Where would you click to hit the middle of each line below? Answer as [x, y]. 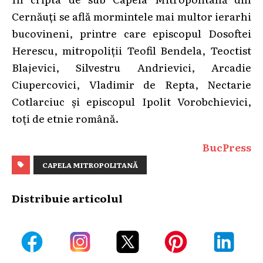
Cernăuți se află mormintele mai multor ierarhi [131, 16]
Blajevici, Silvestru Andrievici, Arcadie [131, 67]
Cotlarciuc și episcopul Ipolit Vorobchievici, [131, 101]
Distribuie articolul [67, 198]
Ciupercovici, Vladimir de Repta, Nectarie [131, 84]
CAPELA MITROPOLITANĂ [90, 165]
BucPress [227, 146]
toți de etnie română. [65, 118]
